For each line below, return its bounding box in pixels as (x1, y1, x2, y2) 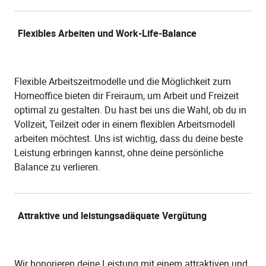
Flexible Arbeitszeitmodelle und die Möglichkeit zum (14, 74, 231, 88)
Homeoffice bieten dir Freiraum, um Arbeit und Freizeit (14, 88, 239, 102)
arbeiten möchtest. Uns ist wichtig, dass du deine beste (14, 131, 243, 145)
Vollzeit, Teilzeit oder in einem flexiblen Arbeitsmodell (14, 117, 235, 131)
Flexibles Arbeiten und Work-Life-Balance (18, 26, 197, 40)
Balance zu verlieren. (14, 160, 100, 173)
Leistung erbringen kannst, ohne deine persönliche (14, 145, 223, 159)
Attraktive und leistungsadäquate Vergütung (18, 208, 207, 222)
